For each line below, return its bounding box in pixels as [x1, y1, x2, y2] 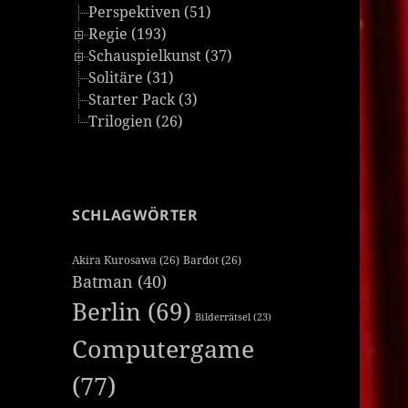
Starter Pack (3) [88, 89, 199, 110]
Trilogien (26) [88, 111, 184, 132]
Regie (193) [88, 24, 168, 45]
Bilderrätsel [195, 311, 251, 324]
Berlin [72, 295, 142, 329]
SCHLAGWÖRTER [72, 205, 199, 226]
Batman [72, 270, 134, 293]
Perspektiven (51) [88, 2, 212, 23]
